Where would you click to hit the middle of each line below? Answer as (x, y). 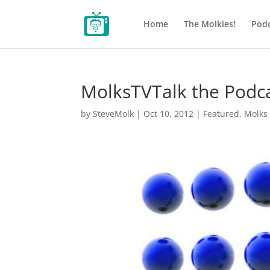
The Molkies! (209, 24)
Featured (221, 114)
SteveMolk (114, 114)
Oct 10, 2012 (169, 114)
